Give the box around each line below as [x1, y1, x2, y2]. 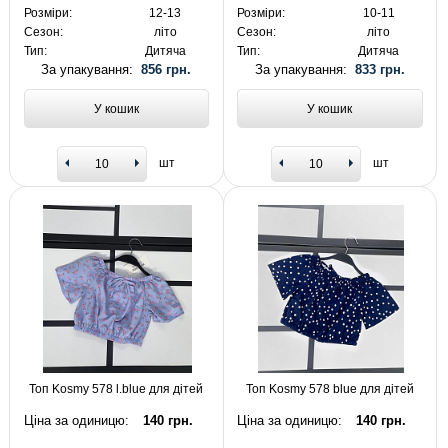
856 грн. [141, 61, 192, 77]
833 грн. [354, 61, 405, 77]
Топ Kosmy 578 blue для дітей [245, 382, 414, 397]
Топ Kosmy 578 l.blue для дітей [29, 382, 204, 397]
